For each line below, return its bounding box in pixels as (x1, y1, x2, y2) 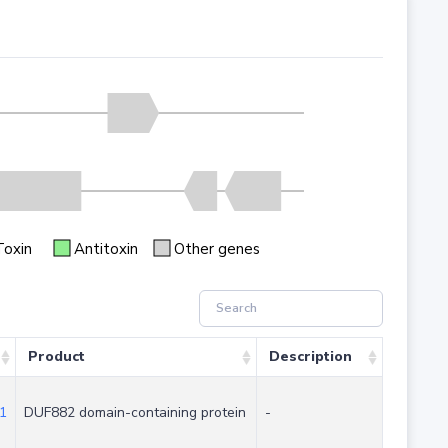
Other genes (173, 238, 260, 259)
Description (268, 347, 352, 367)
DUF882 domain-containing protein (23, 403, 246, 423)
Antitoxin (73, 238, 138, 259)
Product (27, 347, 85, 367)
